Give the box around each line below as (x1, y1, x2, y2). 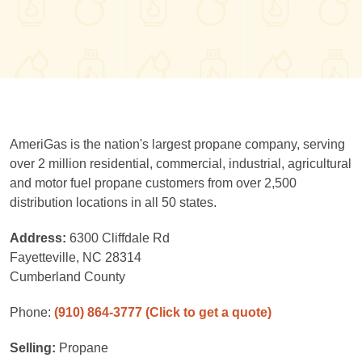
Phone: (10, 305, 54, 319)
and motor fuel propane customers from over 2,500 (10, 176, 297, 190)
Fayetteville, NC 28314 (10, 250, 141, 264)
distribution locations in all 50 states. (10, 196, 217, 209)
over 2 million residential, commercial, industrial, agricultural (10, 157, 351, 170)
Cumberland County (10, 270, 125, 284)
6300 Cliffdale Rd (69, 231, 170, 245)
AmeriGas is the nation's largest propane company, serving (10, 137, 345, 151)
